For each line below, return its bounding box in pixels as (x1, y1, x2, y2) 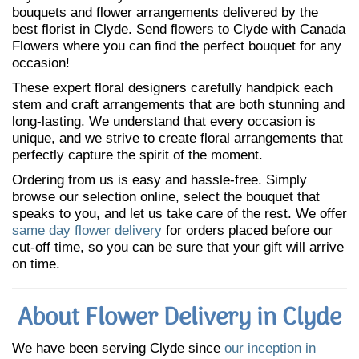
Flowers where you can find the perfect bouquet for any (12, 38, 341, 54)
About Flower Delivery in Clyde (18, 299, 341, 338)
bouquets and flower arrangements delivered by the (12, 5, 318, 20)
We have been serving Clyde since (12, 341, 224, 356)
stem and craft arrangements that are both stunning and (12, 97, 345, 112)
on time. (12, 256, 60, 272)
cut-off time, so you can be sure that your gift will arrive (12, 240, 344, 255)
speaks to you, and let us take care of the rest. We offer (12, 206, 347, 221)
